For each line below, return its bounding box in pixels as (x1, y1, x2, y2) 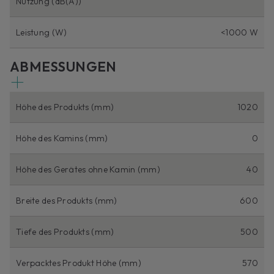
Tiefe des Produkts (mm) (16, 226, 114, 238)
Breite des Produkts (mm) (16, 195, 117, 207)
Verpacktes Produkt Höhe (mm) (16, 257, 141, 269)
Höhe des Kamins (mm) (16, 133, 108, 144)
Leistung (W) (16, 27, 67, 39)
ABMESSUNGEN (10, 58, 117, 76)
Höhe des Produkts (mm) (16, 102, 114, 113)
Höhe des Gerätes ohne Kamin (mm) (16, 164, 160, 176)
